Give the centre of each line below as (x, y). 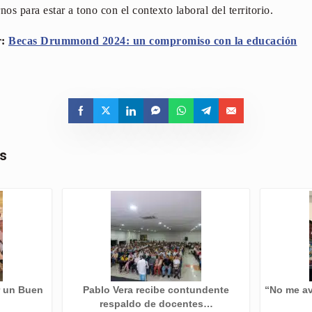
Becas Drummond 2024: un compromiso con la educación (153, 40)
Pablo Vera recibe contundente (156, 290)
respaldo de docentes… (156, 304)
